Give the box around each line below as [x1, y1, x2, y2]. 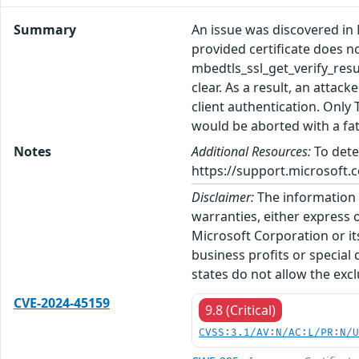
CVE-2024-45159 [14, 293, 110, 312]
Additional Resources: [192, 142, 312, 160]
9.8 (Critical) [205, 301, 276, 319]
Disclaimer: [192, 188, 255, 206]
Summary [14, 20, 76, 38]
